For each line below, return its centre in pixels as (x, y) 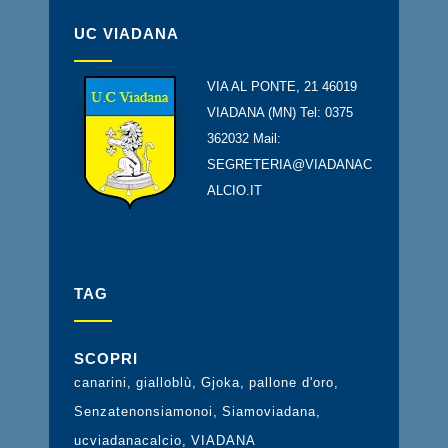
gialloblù (164, 382)
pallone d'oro (291, 382)
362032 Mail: (244, 138)
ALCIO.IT (234, 190)
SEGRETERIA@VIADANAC (289, 164)
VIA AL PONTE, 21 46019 (282, 86)
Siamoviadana (269, 411)
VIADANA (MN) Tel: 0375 (280, 112)
